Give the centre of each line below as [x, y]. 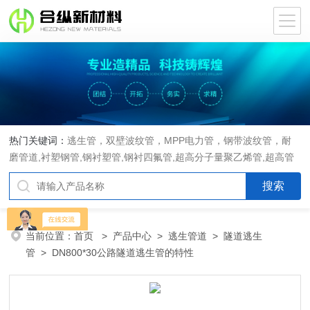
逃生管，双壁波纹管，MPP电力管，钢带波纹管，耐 [180, 140]
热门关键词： [38, 140]
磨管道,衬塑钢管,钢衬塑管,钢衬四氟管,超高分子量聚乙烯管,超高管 [152, 157]
